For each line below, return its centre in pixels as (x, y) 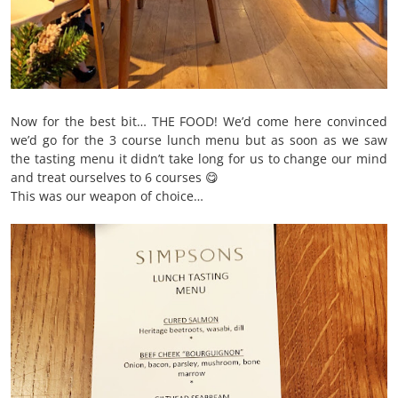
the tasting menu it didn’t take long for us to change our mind (199, 158)
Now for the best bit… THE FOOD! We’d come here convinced (199, 121)
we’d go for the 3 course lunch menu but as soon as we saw (199, 139)
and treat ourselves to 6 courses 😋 (115, 177)
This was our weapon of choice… (107, 195)
